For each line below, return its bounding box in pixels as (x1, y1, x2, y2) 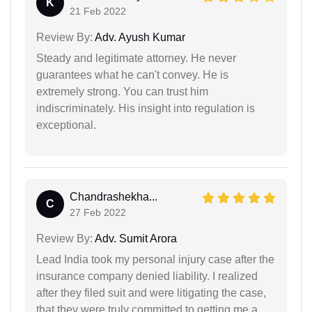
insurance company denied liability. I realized (36, 270, 258, 282)
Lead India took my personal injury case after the (36, 253, 274, 265)
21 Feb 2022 (70, 5, 126, 17)
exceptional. (36, 118, 96, 131)
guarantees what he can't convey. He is (36, 68, 228, 81)
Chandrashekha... (70, 190, 157, 203)
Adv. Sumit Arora (93, 232, 177, 244)
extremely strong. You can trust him (36, 85, 208, 97)
